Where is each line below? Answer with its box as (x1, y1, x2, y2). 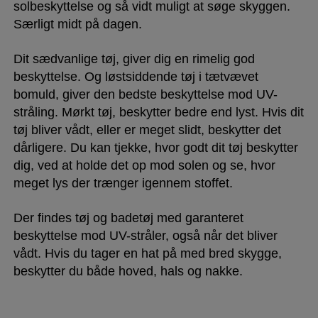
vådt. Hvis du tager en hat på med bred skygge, (13, 246, 282, 261)
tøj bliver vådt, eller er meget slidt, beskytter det (13, 122, 281, 137)
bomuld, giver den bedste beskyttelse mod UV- (13, 87, 278, 102)
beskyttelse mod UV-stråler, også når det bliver (13, 228, 278, 243)
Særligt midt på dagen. (13, 16, 142, 31)
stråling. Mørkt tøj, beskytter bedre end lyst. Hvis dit (13, 104, 304, 119)
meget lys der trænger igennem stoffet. (13, 175, 236, 190)
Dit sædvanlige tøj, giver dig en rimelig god (13, 51, 255, 66)
